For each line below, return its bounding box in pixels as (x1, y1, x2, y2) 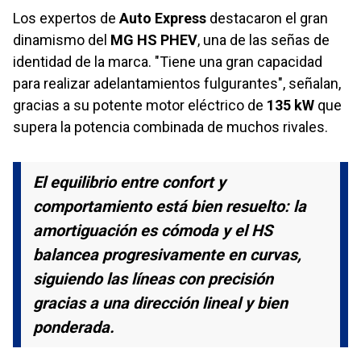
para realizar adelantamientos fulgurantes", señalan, (13, 74, 341, 92)
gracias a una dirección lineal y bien (33, 293, 288, 313)
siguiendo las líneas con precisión (33, 268, 273, 288)
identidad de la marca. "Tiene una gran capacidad (13, 52, 322, 70)
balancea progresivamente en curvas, (33, 244, 301, 264)
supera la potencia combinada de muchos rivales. (13, 118, 328, 135)
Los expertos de (13, 9, 119, 27)
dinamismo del (13, 31, 110, 48)
